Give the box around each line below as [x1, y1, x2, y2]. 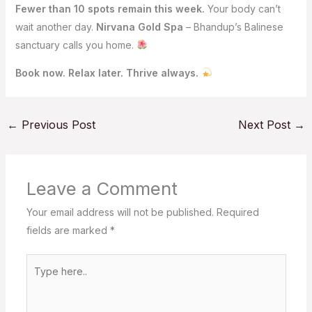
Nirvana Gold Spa [95, 20, 183, 33]
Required [216, 206, 259, 219]
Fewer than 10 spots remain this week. [15, 2, 205, 15]
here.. [25, 274, 52, 287]
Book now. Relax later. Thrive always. [15, 66, 198, 79]
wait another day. [15, 20, 96, 33]
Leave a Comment [26, 178, 178, 200]
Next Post [238, 117, 295, 132]
